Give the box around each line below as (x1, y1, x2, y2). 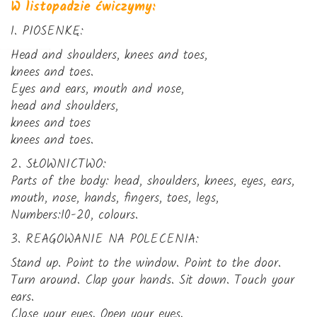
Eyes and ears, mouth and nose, (11, 79, 184, 100)
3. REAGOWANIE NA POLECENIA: (11, 229, 199, 250)
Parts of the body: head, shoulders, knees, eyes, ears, (11, 171, 294, 192)
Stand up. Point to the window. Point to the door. (11, 253, 281, 274)
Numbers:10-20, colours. (11, 205, 138, 226)
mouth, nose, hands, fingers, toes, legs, (11, 188, 219, 209)
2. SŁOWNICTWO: (11, 154, 106, 175)
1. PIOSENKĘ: (11, 21, 83, 42)
